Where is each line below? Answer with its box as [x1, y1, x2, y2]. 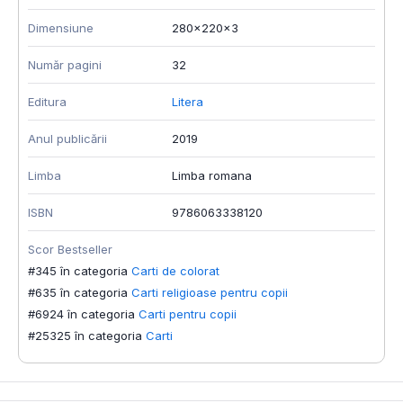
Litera [172, 94, 203, 109]
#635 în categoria [28, 284, 128, 300]
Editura [28, 94, 67, 109]
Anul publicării [28, 130, 107, 146]
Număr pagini [28, 57, 102, 72]
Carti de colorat [131, 263, 219, 278]
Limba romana [172, 167, 252, 183]
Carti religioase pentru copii [131, 284, 288, 300]
